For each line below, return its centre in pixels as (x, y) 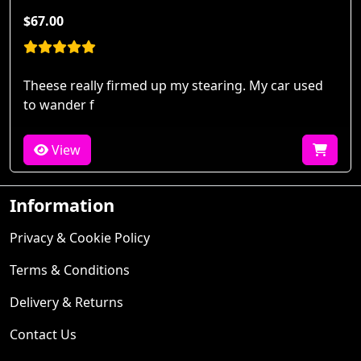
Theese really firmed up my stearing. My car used (173, 85)
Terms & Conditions (70, 270)
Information (62, 205)
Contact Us (43, 334)
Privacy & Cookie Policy (80, 238)
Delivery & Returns (66, 302)
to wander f (59, 105)
